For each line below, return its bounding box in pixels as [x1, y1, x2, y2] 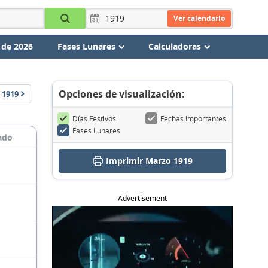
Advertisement [118, 193, 167, 203]
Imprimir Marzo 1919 [106, 155, 193, 166]
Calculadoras [148, 41, 201, 52]
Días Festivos [72, 114, 116, 123]
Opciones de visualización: [59, 87, 185, 100]
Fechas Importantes [160, 114, 226, 123]
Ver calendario [173, 13, 225, 23]
